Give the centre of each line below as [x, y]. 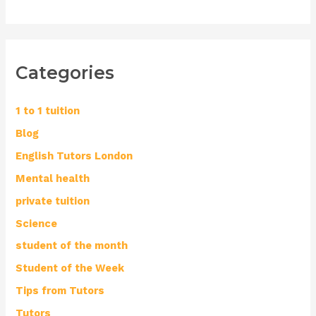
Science [37, 223]
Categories [65, 73]
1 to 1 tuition [48, 110]
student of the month [72, 246]
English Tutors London [74, 156]
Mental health [53, 178]
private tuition [53, 201]
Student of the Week [70, 268]
